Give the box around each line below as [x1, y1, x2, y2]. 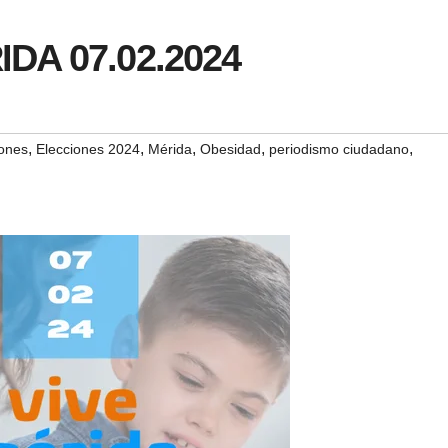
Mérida [148, 141, 192, 158]
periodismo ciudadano [269, 141, 409, 158]
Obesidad [200, 141, 261, 158]
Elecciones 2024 [36, 141, 140, 158]
